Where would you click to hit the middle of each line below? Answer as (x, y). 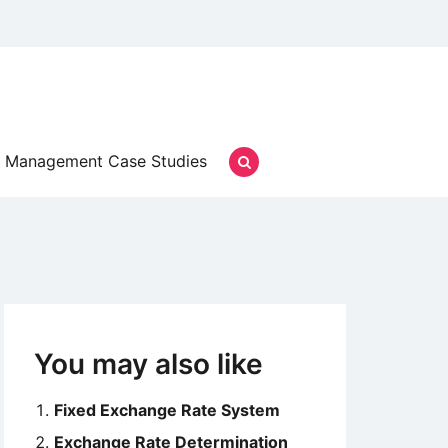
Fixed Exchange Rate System (167, 410)
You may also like (148, 364)
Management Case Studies (106, 161)
